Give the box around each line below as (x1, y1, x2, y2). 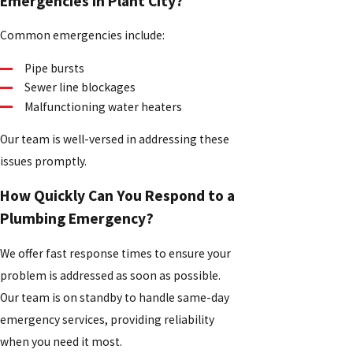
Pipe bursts (24, 61, 85, 76)
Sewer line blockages (24, 80, 136, 95)
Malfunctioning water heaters (24, 98, 183, 114)
